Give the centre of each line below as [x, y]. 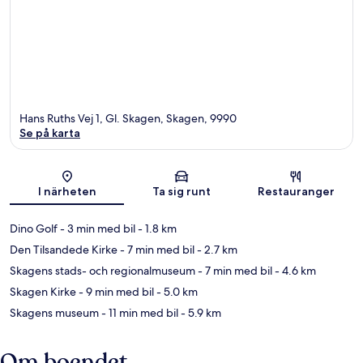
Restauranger [296, 191]
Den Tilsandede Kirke [64, 249]
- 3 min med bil [96, 228]
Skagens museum [54, 312]
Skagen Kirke [43, 291]
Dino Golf [34, 228]
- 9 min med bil [115, 291]
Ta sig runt [181, 191]
